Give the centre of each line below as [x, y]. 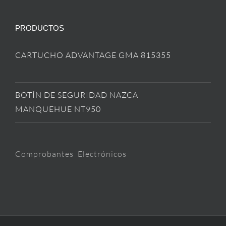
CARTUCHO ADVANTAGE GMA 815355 [93, 55]
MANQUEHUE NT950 [58, 109]
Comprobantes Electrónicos [71, 154]
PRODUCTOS [40, 28]
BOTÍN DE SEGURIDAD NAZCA [77, 95]
